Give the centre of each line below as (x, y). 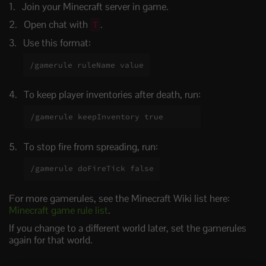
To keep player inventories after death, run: (112, 95)
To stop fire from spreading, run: (91, 146)
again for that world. (51, 240)
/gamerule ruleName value (86, 65)
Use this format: (57, 43)
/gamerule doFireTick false (92, 169)
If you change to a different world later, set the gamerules (128, 228)
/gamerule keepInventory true (96, 116)
